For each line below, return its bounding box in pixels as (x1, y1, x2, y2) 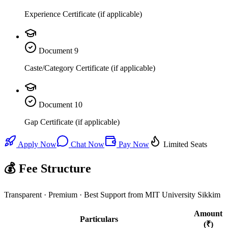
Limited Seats (161, 139, 207, 149)
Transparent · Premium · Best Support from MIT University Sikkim (4, 190, 220, 199)
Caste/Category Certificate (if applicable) (24, 63, 155, 72)
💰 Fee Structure (4, 161, 91, 175)
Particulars (79, 214, 118, 223)
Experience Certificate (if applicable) (24, 9, 142, 18)
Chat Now (69, 139, 104, 149)
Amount (194, 209, 222, 218)
